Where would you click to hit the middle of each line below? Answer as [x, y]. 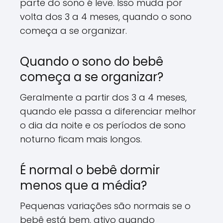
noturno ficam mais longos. [81, 139]
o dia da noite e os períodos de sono [103, 125]
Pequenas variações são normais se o [105, 206]
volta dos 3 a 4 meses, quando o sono [106, 16]
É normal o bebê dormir [90, 170]
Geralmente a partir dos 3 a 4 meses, [103, 97]
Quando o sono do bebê [92, 61]
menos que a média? [83, 185]
